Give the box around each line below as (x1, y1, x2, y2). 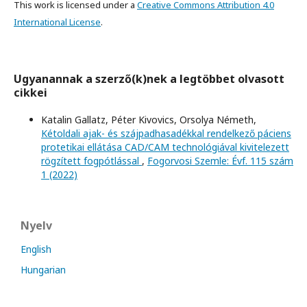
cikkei (14, 85, 47, 101)
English (21, 243, 51, 256)
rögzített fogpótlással (41, 154, 142, 168)
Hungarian (21, 263, 66, 277)
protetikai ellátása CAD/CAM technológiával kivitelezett (41, 140, 289, 154)
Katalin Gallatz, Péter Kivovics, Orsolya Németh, (41, 113, 256, 127)
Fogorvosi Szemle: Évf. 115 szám (147, 154, 293, 168)
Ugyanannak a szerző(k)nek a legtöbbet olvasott (14, 71, 284, 87)
